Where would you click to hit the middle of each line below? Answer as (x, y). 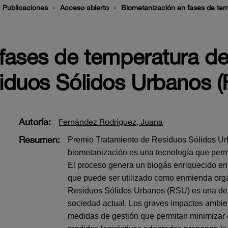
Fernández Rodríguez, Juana (111, 122)
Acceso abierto (84, 8)
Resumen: (40, 140)
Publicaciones (25, 8)
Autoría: (35, 122)
